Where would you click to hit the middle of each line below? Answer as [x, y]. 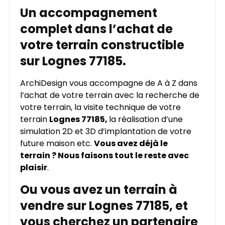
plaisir [34, 167]
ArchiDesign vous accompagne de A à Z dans [109, 83]
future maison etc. [57, 143]
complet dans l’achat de [96, 29]
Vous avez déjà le [131, 143]
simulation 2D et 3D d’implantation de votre [106, 131]
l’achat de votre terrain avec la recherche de [110, 95]
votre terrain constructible [102, 45]
